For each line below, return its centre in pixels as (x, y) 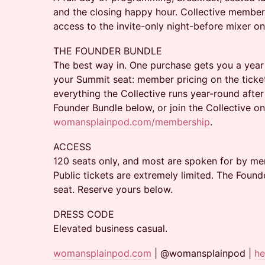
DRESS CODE (84, 214)
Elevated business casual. (110, 228)
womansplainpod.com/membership (132, 122)
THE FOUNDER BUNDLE (108, 51)
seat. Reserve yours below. (113, 189)
